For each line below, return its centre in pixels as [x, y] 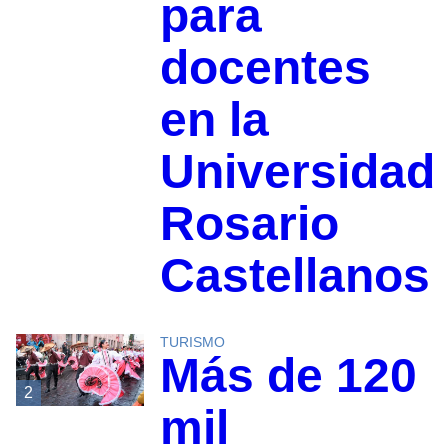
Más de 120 [288, 376]
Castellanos [294, 276]
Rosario [249, 224]
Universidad [297, 172]
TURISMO [192, 342]
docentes [265, 68]
